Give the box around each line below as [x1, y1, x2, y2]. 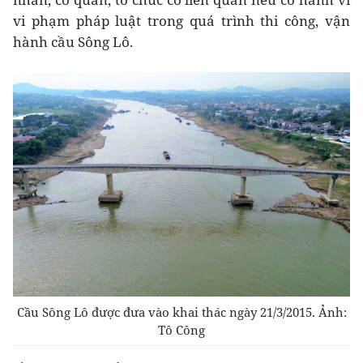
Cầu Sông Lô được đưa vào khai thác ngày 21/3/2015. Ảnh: [16, 304, 347, 321]
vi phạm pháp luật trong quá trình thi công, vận [13, 11, 350, 30]
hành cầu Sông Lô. [13, 32, 133, 51]
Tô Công [158, 322, 205, 339]
